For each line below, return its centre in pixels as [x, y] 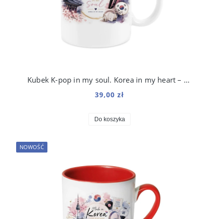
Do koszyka [109, 120]
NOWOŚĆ [32, 147]
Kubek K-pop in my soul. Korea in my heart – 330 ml [186, 80]
